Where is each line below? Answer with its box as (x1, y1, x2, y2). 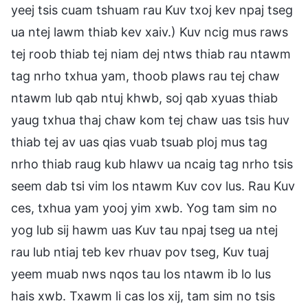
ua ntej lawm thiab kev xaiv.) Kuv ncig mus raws (11, 24, 288, 39)
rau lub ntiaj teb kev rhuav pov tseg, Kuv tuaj (11, 244, 269, 259)
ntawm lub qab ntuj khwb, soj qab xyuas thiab (11, 90, 278, 105)
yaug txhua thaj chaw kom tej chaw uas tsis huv (11, 112, 289, 127)
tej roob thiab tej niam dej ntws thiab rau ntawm (11, 46, 291, 61)
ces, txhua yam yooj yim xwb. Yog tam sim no (11, 200, 277, 215)
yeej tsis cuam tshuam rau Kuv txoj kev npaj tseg (11, 2, 293, 17)
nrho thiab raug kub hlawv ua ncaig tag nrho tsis (11, 156, 293, 171)
